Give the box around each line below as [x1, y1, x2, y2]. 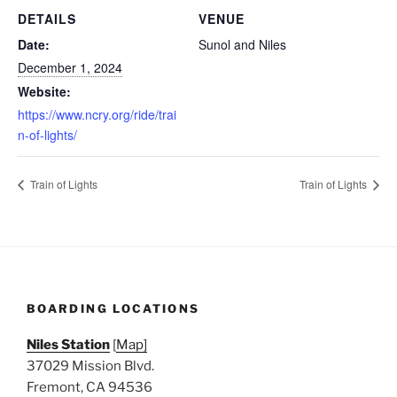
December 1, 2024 [18, 58, 122, 77]
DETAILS [18, 10, 76, 28]
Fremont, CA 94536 [27, 378, 152, 395]
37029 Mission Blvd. [27, 357, 154, 374]
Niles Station [27, 336, 110, 353]
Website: [18, 82, 71, 101]
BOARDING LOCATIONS [27, 301, 200, 316]
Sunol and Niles [198, 35, 286, 54]
